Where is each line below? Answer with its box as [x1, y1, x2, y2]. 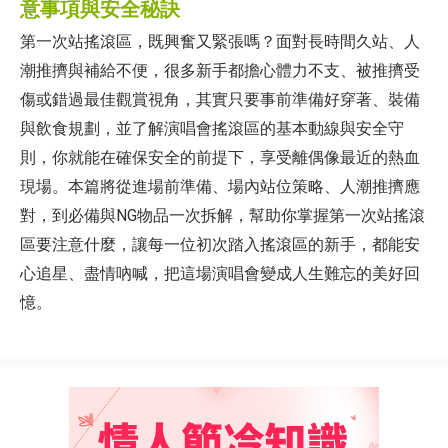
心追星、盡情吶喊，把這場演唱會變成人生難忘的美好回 [20, 264, 420, 283]
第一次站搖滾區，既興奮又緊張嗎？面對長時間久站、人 [20, 32, 420, 51]
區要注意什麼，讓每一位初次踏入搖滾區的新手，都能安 [20, 235, 420, 254]
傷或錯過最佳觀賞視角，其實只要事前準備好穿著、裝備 [20, 90, 420, 109]
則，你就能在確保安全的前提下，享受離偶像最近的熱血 [20, 148, 420, 167]
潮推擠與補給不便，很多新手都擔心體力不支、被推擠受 [20, 61, 420, 80]
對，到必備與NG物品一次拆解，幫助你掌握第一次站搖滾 [20, 206, 425, 225]
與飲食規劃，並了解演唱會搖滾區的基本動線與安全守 [20, 119, 404, 138]
